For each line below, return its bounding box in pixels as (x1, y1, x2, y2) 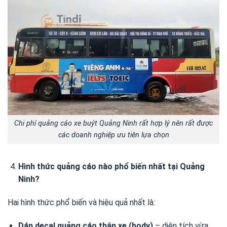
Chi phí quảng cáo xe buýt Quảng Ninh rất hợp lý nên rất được (14, 119, 213, 128)
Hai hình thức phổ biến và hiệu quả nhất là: (8, 197, 155, 207)
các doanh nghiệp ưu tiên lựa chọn (58, 131, 169, 140)
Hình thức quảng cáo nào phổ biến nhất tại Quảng (18, 162, 205, 172)
